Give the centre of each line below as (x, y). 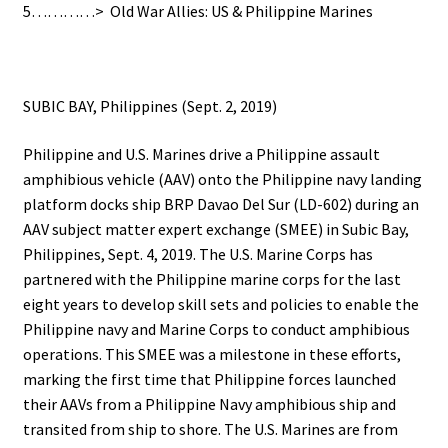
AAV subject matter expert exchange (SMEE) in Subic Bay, (215, 228)
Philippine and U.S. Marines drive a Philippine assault (201, 153)
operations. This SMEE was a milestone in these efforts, (211, 353)
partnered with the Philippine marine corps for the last (211, 278)
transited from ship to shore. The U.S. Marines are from (210, 428)
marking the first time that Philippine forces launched (209, 378)
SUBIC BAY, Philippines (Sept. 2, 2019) (149, 106)
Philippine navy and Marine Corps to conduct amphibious (216, 328)
